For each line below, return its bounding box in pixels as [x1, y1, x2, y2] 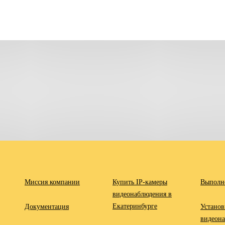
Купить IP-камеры [113, 178, 167, 186]
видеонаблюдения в [113, 190, 172, 198]
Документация [25, 203, 69, 210]
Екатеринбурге [113, 202, 157, 210]
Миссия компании [25, 178, 80, 186]
